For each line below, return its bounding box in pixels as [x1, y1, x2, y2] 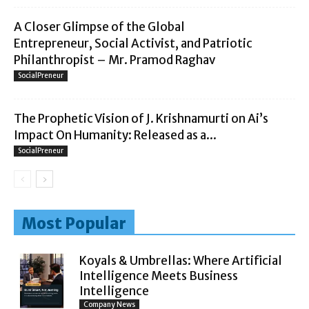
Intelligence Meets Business [79, 268, 238, 284]
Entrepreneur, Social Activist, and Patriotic [14, 36, 252, 52]
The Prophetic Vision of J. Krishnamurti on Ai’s [14, 111, 268, 127]
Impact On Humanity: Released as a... [14, 128, 217, 143]
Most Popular [22, 214, 126, 234]
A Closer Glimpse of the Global [14, 19, 185, 35]
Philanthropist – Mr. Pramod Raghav [14, 52, 217, 68]
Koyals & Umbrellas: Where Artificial [79, 253, 282, 269]
